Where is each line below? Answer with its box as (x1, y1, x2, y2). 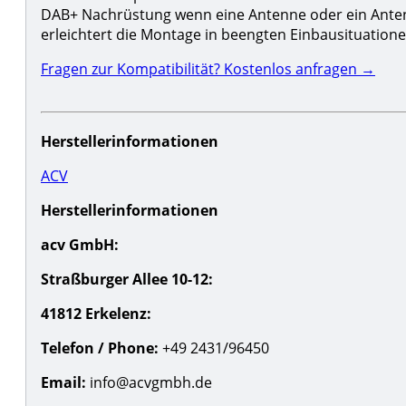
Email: (41, 372, 86, 392)
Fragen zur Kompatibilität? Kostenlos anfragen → (41, 58, 375, 79)
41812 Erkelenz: (41, 303, 151, 324)
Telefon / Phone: (41, 337, 159, 358)
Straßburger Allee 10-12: (41, 268, 213, 289)
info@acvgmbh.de (86, 372, 212, 392)
